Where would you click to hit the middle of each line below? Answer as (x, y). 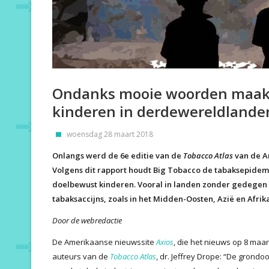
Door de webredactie (87, 220)
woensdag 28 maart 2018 (110, 134)
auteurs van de (81, 256)
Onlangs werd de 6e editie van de (118, 155)
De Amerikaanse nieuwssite (104, 242)
